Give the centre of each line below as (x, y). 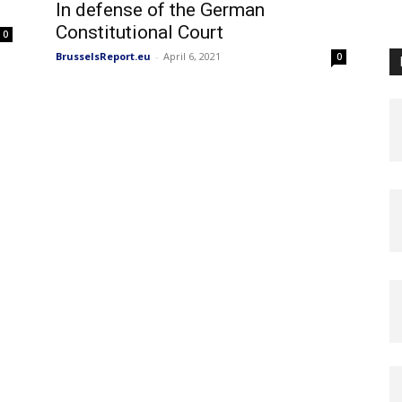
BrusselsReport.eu (103, 56)
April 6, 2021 (192, 56)
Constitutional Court (140, 32)
